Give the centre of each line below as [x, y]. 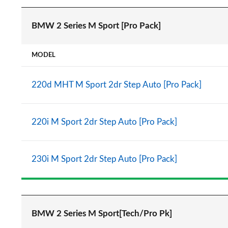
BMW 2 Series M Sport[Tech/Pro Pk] [102, 213]
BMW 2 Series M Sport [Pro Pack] [96, 26]
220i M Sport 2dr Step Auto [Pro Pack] [104, 122]
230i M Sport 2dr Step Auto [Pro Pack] [104, 159]
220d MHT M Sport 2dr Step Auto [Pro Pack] [117, 85]
